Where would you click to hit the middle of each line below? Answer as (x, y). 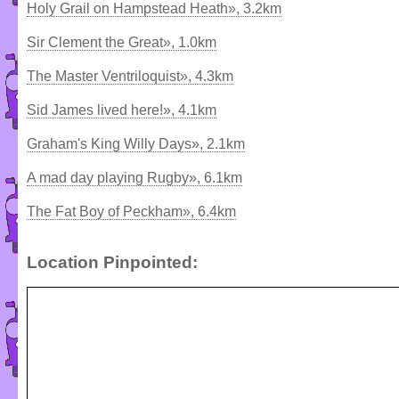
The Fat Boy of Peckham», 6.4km (131, 211)
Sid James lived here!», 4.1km (122, 110)
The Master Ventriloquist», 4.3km (130, 76)
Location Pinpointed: (112, 262)
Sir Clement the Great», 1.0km (122, 42)
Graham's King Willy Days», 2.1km (136, 143)
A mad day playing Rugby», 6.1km (134, 177)
